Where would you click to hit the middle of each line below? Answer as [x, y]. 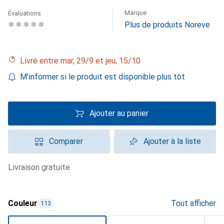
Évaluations [24, 13]
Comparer [66, 141]
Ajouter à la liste [172, 141]
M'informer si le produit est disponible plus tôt [102, 77]
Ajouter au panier [119, 113]
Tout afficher [193, 203]
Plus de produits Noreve [167, 25]
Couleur [23, 203]
